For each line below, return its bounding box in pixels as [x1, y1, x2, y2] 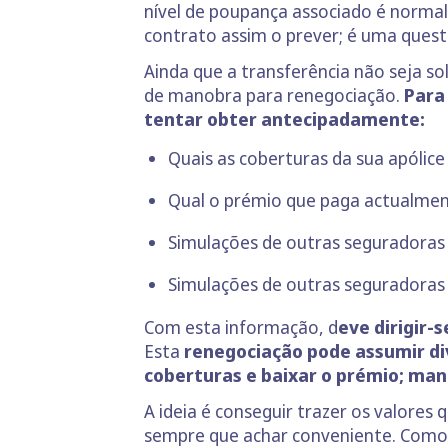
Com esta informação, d [144, 315, 338, 340]
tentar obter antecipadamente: [144, 107, 425, 132]
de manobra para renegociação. [144, 83, 404, 108]
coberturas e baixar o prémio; [144, 363, 404, 388]
